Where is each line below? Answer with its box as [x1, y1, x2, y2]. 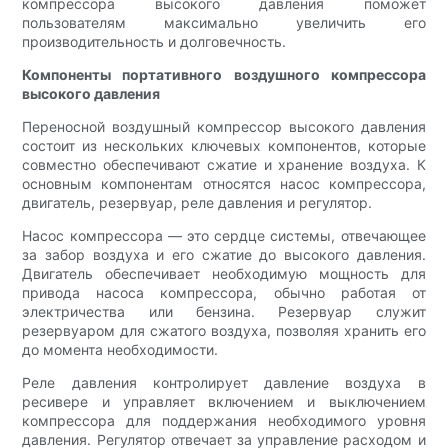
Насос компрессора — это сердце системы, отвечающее [22, 227, 426, 245]
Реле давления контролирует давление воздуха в [22, 374, 426, 392]
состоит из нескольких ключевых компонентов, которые [22, 137, 426, 155]
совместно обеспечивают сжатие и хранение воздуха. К [22, 156, 426, 174]
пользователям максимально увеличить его [22, 14, 426, 32]
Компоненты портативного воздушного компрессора [22, 66, 426, 84]
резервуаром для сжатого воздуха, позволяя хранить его [22, 322, 426, 340]
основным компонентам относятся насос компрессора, [22, 175, 426, 193]
